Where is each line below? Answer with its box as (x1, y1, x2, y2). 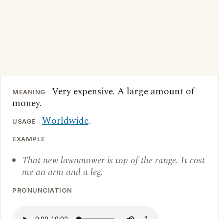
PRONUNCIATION (12, 186, 72, 194)
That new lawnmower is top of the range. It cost (22, 153, 205, 168)
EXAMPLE (12, 135, 45, 143)
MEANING (12, 88, 45, 96)
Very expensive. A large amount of (49, 85, 194, 99)
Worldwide (42, 114, 88, 128)
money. (12, 96, 42, 110)
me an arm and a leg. (22, 165, 103, 179)
